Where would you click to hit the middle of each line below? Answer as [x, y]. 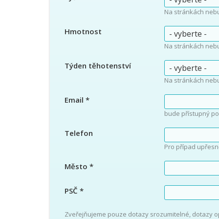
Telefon [79, 133]
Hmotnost [83, 31]
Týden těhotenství [98, 66]
